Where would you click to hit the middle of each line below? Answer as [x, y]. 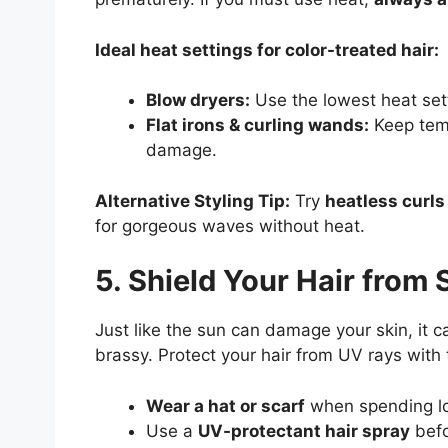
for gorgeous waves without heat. [229, 225]
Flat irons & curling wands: [257, 125]
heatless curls [384, 200]
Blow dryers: [197, 100]
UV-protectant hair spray [303, 430]
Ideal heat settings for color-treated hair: [266, 49]
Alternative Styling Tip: [192, 200]
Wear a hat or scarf [225, 405]
